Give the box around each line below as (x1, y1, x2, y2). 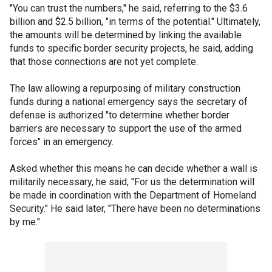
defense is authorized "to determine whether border (10, 109, 229, 121)
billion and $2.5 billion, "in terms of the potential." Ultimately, (10, 15, 260, 27)
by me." (10, 216, 40, 228)
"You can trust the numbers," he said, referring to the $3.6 (10, 2, 248, 14)
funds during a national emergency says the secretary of (10, 95, 248, 107)
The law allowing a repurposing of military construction (10, 82, 240, 94)
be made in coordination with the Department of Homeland (10, 189, 256, 201)
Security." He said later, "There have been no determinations (10, 202, 260, 214)
